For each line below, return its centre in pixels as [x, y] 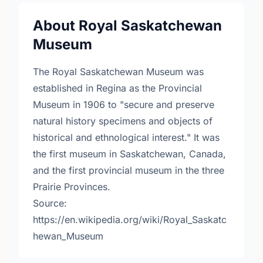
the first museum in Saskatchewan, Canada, [129, 154]
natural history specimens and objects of [123, 121]
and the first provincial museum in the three [129, 170]
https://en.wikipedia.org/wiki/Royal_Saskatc [130, 220]
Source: [50, 203]
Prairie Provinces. [72, 187]
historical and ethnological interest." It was [126, 137]
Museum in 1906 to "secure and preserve [124, 104]
